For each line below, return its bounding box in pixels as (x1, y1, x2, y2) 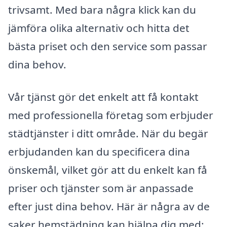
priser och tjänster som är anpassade (8, 181, 194, 196)
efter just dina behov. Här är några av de (8, 199, 210, 214)
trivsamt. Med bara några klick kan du (8, 3, 196, 17)
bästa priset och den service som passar (8, 39, 207, 54)
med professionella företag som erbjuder (8, 108, 213, 123)
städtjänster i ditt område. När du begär (8, 126, 208, 141)
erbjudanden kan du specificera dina (8, 144, 190, 159)
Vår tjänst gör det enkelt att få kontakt (8, 90, 199, 104)
